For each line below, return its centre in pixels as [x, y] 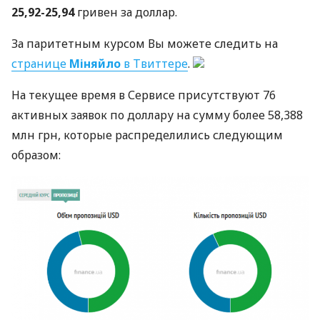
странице [40, 64]
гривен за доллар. [126, 12]
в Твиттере [154, 64]
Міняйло [95, 64]
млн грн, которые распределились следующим [147, 135]
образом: [36, 155]
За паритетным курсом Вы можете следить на [145, 44]
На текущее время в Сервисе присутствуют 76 [144, 95]
